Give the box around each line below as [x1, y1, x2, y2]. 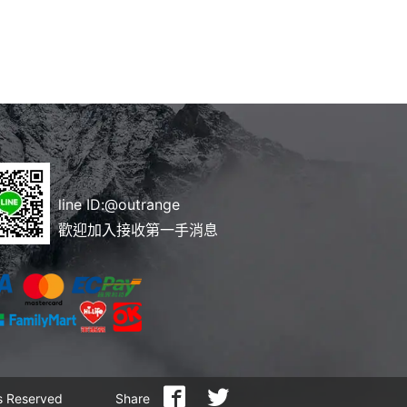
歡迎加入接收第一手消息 [58, 221, 219, 239]
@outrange [104, 195, 181, 213]
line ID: [58, 195, 105, 213]
